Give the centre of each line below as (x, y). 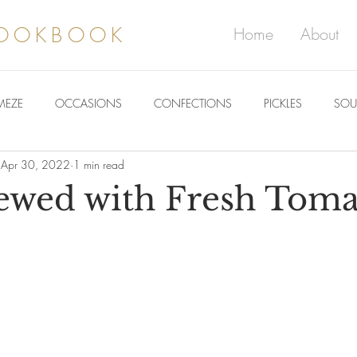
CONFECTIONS (193, 103)
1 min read (99, 164)
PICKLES (283, 103)
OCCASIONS (88, 103)
